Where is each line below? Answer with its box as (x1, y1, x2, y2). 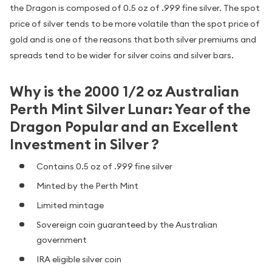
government (36, 234, 87, 245)
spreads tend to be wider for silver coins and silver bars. (10, 50, 234, 61)
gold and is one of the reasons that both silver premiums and (10, 34, 256, 46)
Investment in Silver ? (10, 135, 159, 154)
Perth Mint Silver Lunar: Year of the (10, 100, 251, 119)
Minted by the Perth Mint (36, 180, 138, 191)
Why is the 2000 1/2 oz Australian (10, 82, 239, 101)
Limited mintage (36, 199, 104, 211)
